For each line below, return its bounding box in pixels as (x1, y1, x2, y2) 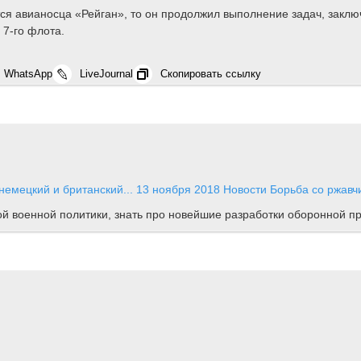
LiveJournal (80, 67, 133, 80)
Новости (223, 182, 267, 196)
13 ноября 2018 (136, 182, 220, 196)
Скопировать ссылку (160, 67, 261, 80)
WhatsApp (4, 67, 52, 80)
